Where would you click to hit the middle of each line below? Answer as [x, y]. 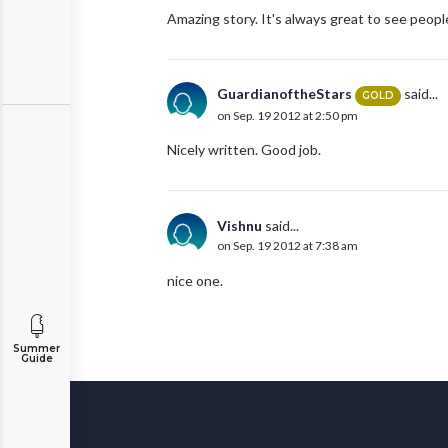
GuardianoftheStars [284, 94]
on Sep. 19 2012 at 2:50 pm [287, 115]
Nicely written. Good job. [244, 150]
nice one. [196, 281]
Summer [36, 348]
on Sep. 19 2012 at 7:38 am [287, 246]
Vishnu [239, 226]
